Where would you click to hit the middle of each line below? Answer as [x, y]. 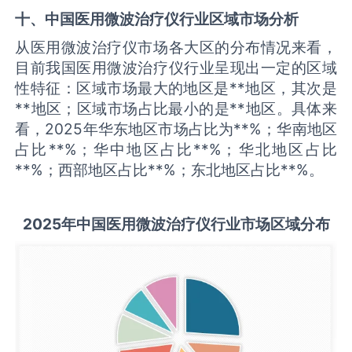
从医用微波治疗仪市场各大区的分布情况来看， [176, 47]
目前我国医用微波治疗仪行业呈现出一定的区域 [176, 67]
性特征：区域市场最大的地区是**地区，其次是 [176, 88]
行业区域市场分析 [239, 19]
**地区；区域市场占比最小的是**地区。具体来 [176, 108]
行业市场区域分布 [270, 224]
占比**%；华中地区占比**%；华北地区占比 [176, 149]
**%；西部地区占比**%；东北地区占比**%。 [170, 169]
